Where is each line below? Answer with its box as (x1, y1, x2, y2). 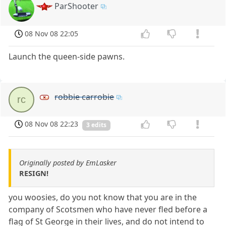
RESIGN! (19, 168, 48, 179)
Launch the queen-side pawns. (9, 50, 125, 62)
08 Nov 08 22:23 (25, 119, 79, 129)
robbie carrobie (54, 91, 115, 102)
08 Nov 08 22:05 (25, 28, 79, 38)
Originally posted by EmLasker (19, 158, 117, 168)
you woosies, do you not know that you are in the (9, 192, 197, 203)
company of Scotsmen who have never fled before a (9, 204, 208, 215)
